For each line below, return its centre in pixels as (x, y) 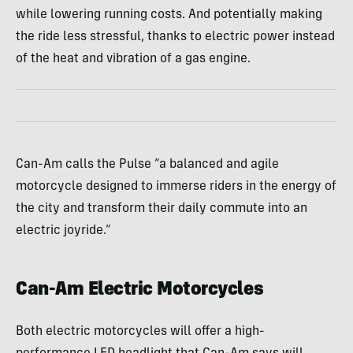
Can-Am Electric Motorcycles (140, 290)
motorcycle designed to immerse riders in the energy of (176, 186)
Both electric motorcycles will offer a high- (140, 331)
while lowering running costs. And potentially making (169, 15)
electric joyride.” (63, 230)
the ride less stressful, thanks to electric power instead (175, 37)
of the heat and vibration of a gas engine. (133, 59)
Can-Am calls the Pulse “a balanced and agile (147, 164)
